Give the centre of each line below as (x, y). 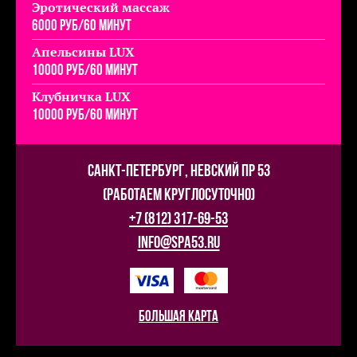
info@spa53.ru (178, 243)
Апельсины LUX (83, 51)
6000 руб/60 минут (82, 26)
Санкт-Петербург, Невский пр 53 (178, 171)
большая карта (178, 317)
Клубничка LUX (81, 96)
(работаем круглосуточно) (178, 195)
